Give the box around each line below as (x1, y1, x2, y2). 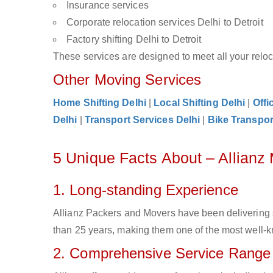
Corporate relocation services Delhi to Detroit (66, 17, 263, 27)
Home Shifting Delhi (53, 97, 146, 108)
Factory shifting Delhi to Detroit (66, 34, 202, 44)
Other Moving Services (53, 71, 202, 88)
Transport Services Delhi (84, 115, 200, 125)
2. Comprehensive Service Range (53, 245, 271, 261)
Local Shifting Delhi (154, 97, 246, 108)
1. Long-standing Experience (53, 182, 238, 198)
